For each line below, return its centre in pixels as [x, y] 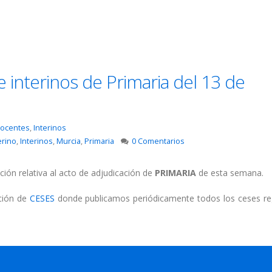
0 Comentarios [158, 141]
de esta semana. [231, 173]
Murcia [68, 141]
